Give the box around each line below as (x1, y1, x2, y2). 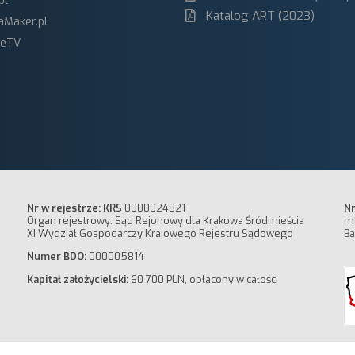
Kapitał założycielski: (26, 272, 128, 286)
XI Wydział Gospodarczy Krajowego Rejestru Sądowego (26, 227, 293, 241)
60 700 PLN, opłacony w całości (128, 272, 283, 286)
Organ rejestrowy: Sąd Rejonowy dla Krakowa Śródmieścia (26, 214, 304, 228)
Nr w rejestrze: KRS (26, 201, 122, 216)
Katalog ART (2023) (206, 7, 315, 24)
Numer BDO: (26, 249, 86, 263)
